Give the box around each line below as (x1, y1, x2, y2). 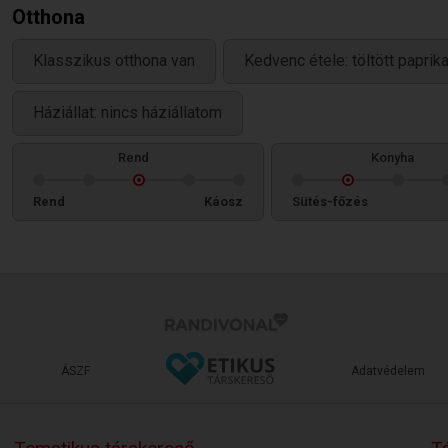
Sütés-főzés (292, 194, 368, 209)
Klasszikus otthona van (33, 51, 195, 71)
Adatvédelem (351, 364, 425, 378)
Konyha (370, 150, 414, 165)
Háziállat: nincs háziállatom (33, 103, 222, 123)
